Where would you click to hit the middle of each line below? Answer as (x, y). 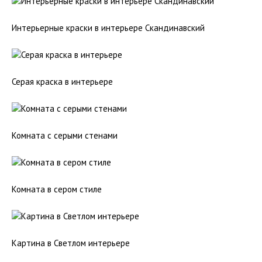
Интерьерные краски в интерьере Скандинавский (108, 28)
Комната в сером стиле (57, 189)
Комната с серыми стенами (65, 135)
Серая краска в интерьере (62, 82)
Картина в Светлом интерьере (71, 243)
